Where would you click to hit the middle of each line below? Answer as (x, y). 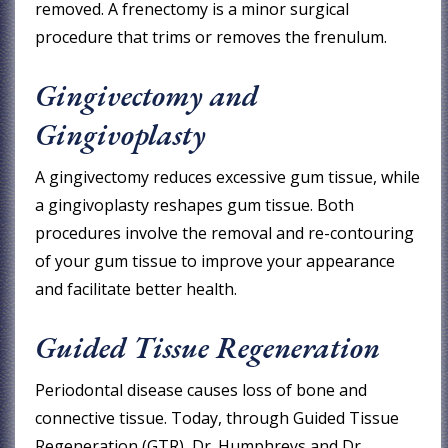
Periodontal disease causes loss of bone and (201, 389)
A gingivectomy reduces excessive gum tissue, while (228, 176)
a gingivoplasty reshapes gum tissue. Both (195, 204)
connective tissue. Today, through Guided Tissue (217, 417)
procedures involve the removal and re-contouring (225, 232)
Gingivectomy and (147, 95)
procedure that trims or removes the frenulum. (211, 36)
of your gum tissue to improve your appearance (215, 260)
